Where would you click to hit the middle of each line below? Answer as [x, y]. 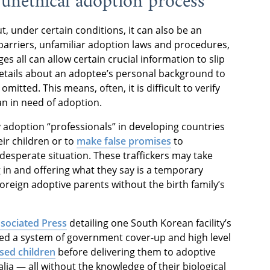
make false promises [124, 141]
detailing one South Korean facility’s [149, 223]
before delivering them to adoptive [136, 252]
